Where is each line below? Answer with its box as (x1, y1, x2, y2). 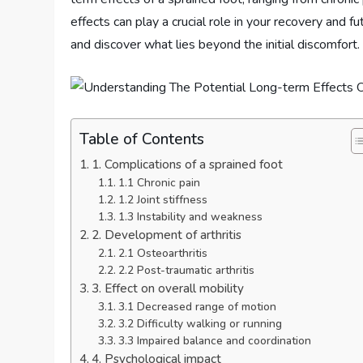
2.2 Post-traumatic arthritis (117, 263, 254, 279)
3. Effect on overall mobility (92, 280, 245, 297)
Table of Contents (79, 128, 205, 150)
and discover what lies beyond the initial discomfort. (70, 36, 361, 54)
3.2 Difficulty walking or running (117, 316, 282, 332)
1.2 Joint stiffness (117, 192, 207, 208)
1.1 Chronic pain (117, 175, 200, 191)
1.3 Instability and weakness (117, 209, 263, 225)
